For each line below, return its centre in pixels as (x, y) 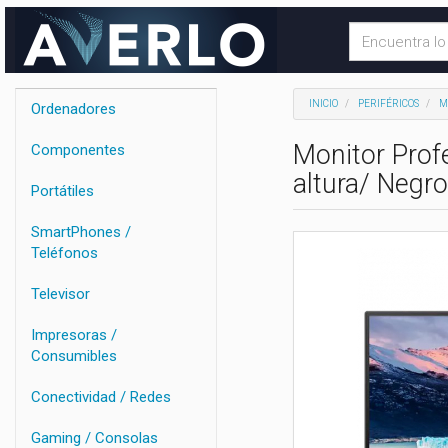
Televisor (60, 294)
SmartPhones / (81, 232)
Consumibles (74, 356)
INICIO (323, 103)
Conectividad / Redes (101, 397)
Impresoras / (74, 335)
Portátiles (62, 191)
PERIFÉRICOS (388, 103)
